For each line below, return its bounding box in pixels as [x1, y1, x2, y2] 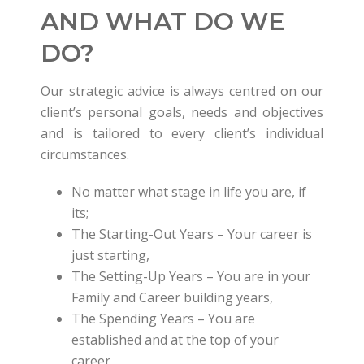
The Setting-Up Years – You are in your [71, 267, 310, 285]
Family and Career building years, [71, 288, 273, 306]
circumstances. [41, 145, 129, 163]
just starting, [71, 246, 149, 264]
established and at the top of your [71, 331, 279, 349]
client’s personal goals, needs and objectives [41, 103, 323, 121]
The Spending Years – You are [71, 310, 255, 327]
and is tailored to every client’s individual [41, 124, 323, 142]
